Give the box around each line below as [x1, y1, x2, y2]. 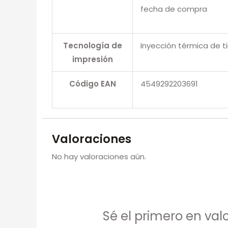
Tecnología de [63, 40, 122, 51]
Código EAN [69, 78, 116, 89]
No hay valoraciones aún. [52, 151, 146, 162]
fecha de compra [140, 3, 207, 14]
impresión [72, 53, 113, 65]
